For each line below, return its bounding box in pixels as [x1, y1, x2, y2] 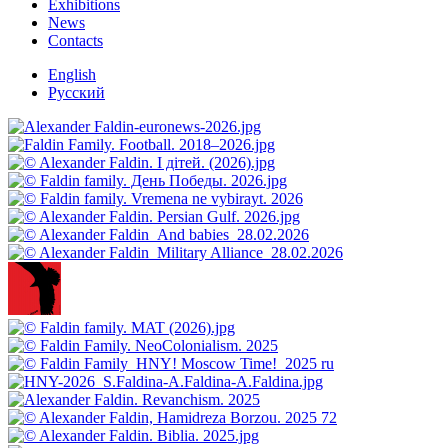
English [48, 65, 96, 83]
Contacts [48, 31, 103, 49]
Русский [48, 83, 105, 101]
